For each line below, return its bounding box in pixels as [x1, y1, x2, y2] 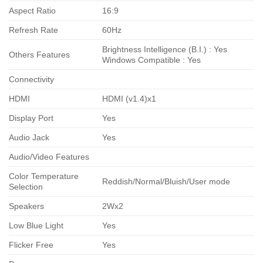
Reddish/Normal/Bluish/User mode [102, 176, 231, 186]
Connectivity [9, 74, 54, 84]
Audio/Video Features [9, 151, 89, 161]
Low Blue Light [9, 220, 63, 230]
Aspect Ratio [9, 5, 56, 15]
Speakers [9, 201, 44, 211]
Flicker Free [9, 240, 53, 249]
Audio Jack [9, 132, 49, 142]
